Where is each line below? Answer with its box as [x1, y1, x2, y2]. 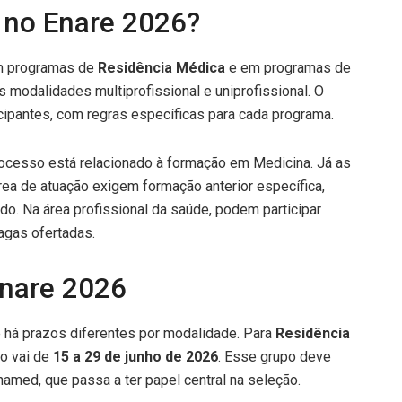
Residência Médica [98, 58, 225, 76]
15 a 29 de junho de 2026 [53, 347, 218, 365]
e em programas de [225, 58, 351, 76]
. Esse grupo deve [218, 347, 331, 365]
